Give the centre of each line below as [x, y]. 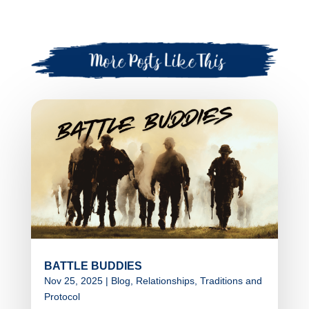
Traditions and [231, 281]
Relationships [165, 281]
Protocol [62, 297]
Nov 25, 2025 [73, 281]
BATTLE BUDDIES [93, 266]
